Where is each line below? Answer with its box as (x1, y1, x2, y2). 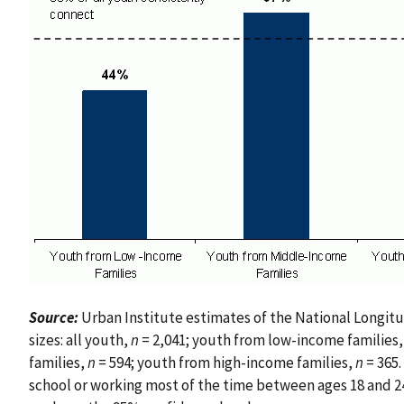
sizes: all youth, (29, 329, 131, 350)
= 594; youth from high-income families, (96, 352, 355, 372)
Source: (29, 307, 78, 327)
